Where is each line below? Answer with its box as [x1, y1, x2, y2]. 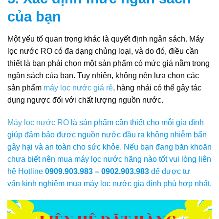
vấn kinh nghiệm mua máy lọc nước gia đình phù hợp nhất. [7, 179, 212, 188]
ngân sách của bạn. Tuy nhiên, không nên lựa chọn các [7, 71, 199, 80]
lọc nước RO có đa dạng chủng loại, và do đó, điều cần [7, 47, 198, 55]
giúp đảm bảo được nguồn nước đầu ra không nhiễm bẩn [7, 130, 207, 139]
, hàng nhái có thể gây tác [113, 84, 201, 92]
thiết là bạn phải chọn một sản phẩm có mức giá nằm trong [7, 59, 210, 67]
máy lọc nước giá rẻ [44, 84, 113, 92]
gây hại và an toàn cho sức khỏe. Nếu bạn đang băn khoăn [7, 142, 212, 151]
